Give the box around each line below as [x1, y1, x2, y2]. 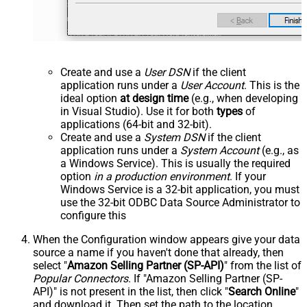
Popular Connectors [33, 271, 128, 285]
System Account [180, 143, 259, 157]
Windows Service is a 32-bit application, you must [60, 182, 299, 196]
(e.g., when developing [188, 91, 298, 105]
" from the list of [224, 258, 302, 272]
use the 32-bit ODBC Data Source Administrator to [60, 195, 300, 209]
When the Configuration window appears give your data [33, 232, 300, 246]
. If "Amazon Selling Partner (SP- [128, 271, 282, 285]
